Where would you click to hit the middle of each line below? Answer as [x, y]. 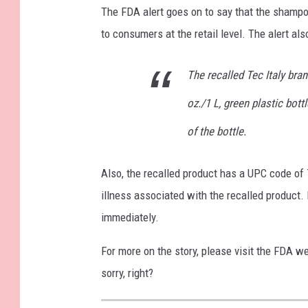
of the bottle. [217, 132]
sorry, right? [127, 273]
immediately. [130, 218]
